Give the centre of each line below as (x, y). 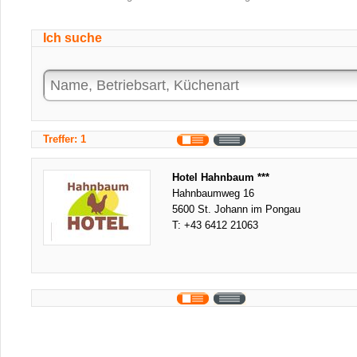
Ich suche (73, 38)
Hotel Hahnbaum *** (221, 177)
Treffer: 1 (65, 139)
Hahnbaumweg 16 (213, 193)
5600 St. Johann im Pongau (236, 209)
